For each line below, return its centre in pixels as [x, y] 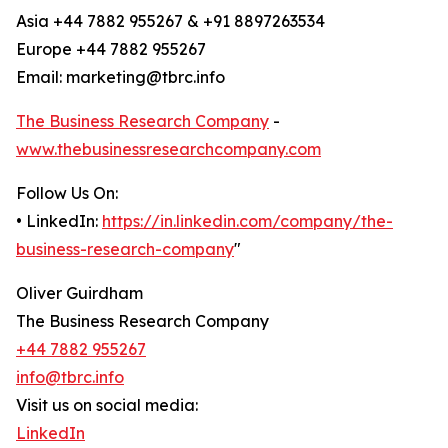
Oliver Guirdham [79, 293]
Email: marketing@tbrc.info [120, 77]
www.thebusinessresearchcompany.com [168, 149]
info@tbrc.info [70, 377]
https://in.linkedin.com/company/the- [247, 221]
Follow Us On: [67, 193]
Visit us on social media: [107, 405]
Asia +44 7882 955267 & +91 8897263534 [170, 21]
